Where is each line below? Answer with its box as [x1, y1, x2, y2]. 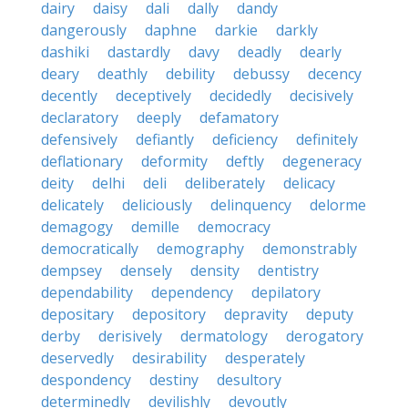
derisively [98, 326, 162, 346]
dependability [41, 282, 133, 302]
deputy [306, 304, 353, 324]
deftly [226, 151, 264, 171]
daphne [145, 20, 197, 40]
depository [132, 304, 206, 324]
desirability [132, 348, 207, 368]
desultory [217, 370, 281, 390]
